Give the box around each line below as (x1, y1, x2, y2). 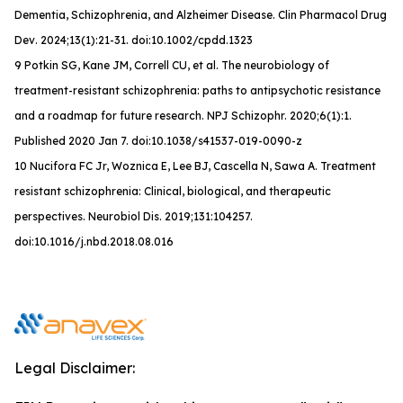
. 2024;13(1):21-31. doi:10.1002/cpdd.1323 (35, 33, 253, 47)
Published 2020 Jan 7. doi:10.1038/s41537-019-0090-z (14, 134, 302, 148)
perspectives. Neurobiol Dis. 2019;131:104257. (14, 210, 253, 223)
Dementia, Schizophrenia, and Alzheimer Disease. (14, 8, 278, 22)
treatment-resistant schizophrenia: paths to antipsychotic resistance (14, 84, 381, 97)
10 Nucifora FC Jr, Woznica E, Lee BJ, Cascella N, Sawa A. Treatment (14, 159, 376, 173)
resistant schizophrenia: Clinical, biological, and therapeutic (14, 184, 331, 198)
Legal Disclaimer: (14, 359, 135, 377)
